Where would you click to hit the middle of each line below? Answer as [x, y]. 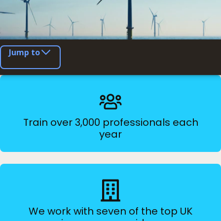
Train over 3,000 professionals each [110, 122]
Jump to [24, 52]
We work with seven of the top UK [110, 211]
